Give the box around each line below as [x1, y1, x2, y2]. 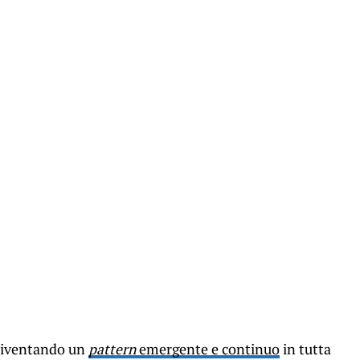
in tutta [280, 339, 331, 358]
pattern [88, 339, 136, 358]
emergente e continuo [136, 339, 280, 358]
